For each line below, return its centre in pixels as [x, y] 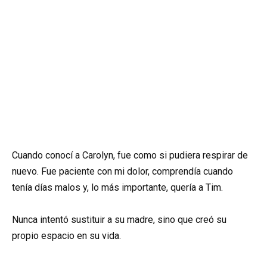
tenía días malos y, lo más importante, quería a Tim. [117, 187]
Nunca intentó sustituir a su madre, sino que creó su [119, 219]
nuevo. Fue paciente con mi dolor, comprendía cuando [122, 171]
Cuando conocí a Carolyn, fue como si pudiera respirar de [130, 155]
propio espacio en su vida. [66, 235]
